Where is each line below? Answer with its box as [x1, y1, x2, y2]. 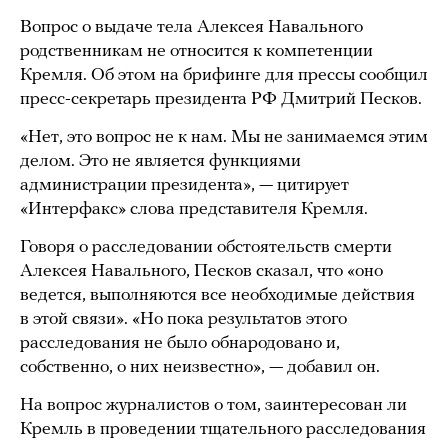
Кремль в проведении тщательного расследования [20, 420, 426, 439]
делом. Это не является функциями [20, 152, 301, 171]
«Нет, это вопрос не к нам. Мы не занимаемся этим [20, 128, 428, 147]
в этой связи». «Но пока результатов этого [20, 310, 347, 329]
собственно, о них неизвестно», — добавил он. [20, 358, 380, 377]
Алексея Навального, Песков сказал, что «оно [20, 262, 383, 281]
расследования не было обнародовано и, [20, 334, 340, 353]
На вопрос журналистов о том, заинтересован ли [20, 396, 407, 415]
